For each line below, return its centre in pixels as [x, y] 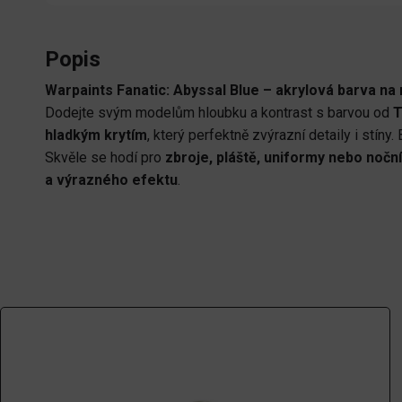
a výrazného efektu [111, 179]
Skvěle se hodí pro [105, 157]
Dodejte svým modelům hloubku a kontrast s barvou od [219, 112]
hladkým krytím [96, 135]
